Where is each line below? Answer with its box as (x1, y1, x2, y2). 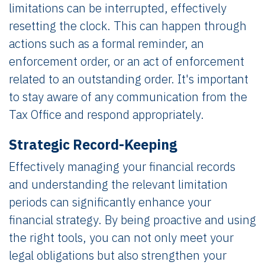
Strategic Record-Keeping (9, 135, 177, 153)
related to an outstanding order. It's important (9, 70, 248, 87)
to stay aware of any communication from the (9, 88, 247, 105)
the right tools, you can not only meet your (9, 229, 234, 245)
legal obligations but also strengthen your (9, 247, 227, 263)
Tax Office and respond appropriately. (9, 106, 204, 122)
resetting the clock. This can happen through (9, 17, 247, 34)
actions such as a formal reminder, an (9, 35, 204, 51)
